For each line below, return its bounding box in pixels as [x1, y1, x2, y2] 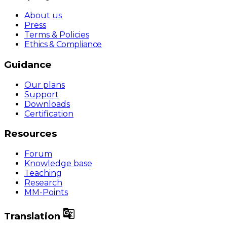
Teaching [24, 168, 62, 178]
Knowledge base [24, 159, 92, 169]
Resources [4, 128, 57, 140]
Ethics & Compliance [24, 40, 102, 50]
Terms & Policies [24, 30, 89, 40]
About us [24, 11, 62, 21]
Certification [24, 108, 73, 119]
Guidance [4, 58, 52, 70]
